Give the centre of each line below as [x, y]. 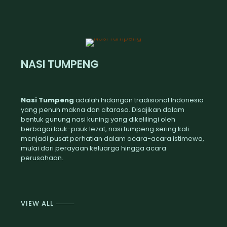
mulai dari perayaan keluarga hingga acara [93, 148]
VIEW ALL [37, 203]
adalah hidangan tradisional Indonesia [139, 100]
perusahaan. [42, 158]
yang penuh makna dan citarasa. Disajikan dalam [102, 110]
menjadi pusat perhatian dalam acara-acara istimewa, [112, 139]
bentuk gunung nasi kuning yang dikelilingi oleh [98, 119]
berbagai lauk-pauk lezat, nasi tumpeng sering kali [105, 129]
